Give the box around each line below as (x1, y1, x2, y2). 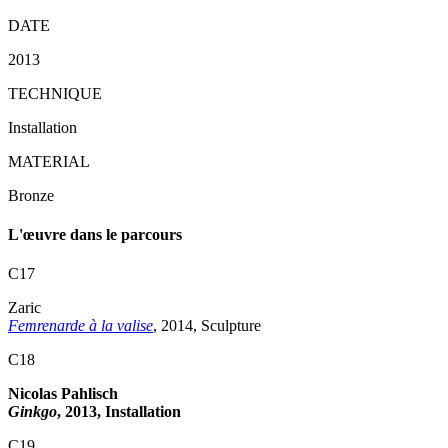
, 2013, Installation (57, 403, 181, 421)
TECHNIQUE (8, 84, 102, 102)
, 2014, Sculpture (153, 317, 261, 335)
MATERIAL (8, 152, 90, 170)
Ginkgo (8, 403, 57, 421)
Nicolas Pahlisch (8, 385, 118, 403)
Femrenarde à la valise (8, 317, 153, 335)
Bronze (8, 186, 54, 204)
